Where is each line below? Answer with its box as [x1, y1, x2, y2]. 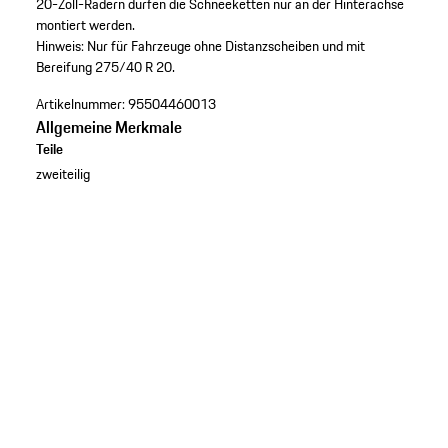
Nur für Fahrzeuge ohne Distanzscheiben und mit [86, 35, 365, 58]
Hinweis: [35, 35, 84, 58]
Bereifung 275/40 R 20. [35, 56, 175, 79]
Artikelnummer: [35, 93, 125, 116]
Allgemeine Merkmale [35, 115, 182, 140]
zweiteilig [35, 163, 90, 186]
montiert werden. [35, 14, 135, 37]
